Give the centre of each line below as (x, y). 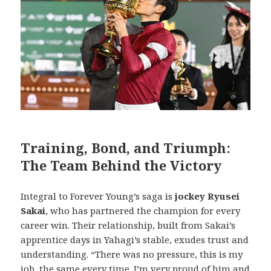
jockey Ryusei (207, 196)
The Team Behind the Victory (121, 165)
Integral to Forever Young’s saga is (98, 196)
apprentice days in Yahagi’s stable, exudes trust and (135, 240)
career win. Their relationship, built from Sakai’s (128, 225)
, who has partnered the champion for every (143, 211)
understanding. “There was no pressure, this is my (132, 254)
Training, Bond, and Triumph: (126, 148)
